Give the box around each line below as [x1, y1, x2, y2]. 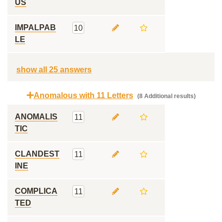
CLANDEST [15, 150, 59, 158]
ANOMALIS [15, 112, 57, 121]
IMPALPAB [15, 23, 56, 32]
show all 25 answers [16, 65, 92, 74]
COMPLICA [15, 187, 57, 195]
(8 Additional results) [135, 93, 196, 100]
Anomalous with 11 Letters [33, 91, 133, 100]
